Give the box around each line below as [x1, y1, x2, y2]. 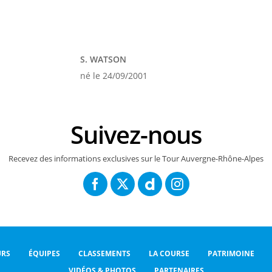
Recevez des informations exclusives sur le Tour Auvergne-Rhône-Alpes [8, 153, 263, 164]
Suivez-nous [83, 118, 202, 151]
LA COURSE [148, 248, 189, 259]
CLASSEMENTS [78, 248, 131, 259]
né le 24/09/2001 [80, 70, 148, 81]
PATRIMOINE [207, 248, 254, 259]
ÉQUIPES [28, 248, 60, 259]
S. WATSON [80, 53, 126, 65]
